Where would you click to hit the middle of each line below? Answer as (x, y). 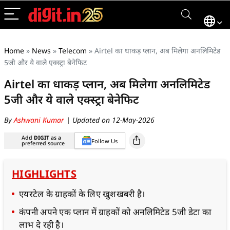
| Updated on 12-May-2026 (110, 120)
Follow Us (104, 141)
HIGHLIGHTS (44, 174)
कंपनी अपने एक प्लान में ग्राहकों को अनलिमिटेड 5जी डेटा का (115, 212)
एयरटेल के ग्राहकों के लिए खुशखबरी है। (82, 194)
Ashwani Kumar (40, 120)
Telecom (73, 51)
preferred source (43, 143)
